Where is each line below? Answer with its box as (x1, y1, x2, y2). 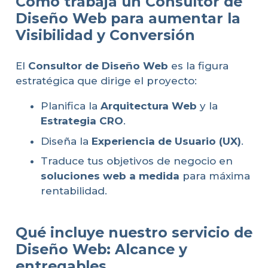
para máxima (179, 170, 250, 182)
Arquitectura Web (100, 100, 197, 112)
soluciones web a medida (41, 170, 179, 182)
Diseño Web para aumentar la (15, 9, 240, 27)
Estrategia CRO (41, 115, 123, 127)
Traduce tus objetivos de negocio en (41, 155, 233, 167)
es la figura (167, 60, 229, 72)
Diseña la (41, 135, 92, 147)
